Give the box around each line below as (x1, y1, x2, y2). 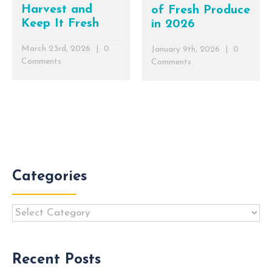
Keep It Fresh (21, 17, 99, 30)
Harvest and (21, 3, 92, 16)
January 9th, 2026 (151, 44, 220, 54)
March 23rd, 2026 (21, 44, 90, 53)
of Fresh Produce (151, 4, 250, 16)
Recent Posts (12, 252, 101, 267)
